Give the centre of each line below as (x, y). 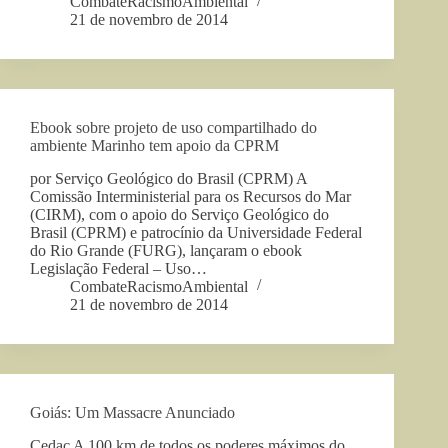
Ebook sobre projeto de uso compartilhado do (173, 128)
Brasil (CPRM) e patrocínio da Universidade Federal (196, 232)
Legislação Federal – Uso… (118, 268)
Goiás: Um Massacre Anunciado (132, 412)
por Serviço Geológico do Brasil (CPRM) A (168, 178)
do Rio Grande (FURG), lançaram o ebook (166, 250)
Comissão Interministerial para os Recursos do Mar (190, 196)
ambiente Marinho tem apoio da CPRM (154, 146)
